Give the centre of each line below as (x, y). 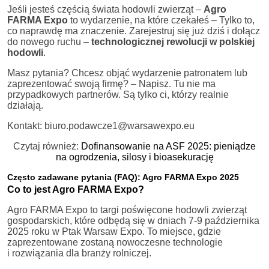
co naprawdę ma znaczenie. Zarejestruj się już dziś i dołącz (134, 31)
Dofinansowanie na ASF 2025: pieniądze (168, 146)
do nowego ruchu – (49, 41)
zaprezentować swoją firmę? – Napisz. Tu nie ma (111, 83)
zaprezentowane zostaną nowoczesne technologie (115, 242)
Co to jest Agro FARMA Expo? (76, 189)
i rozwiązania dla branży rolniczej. (79, 253)
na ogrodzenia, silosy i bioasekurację (134, 157)
